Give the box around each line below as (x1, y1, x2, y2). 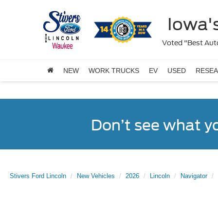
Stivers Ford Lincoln (10, 172, 66, 180)
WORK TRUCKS (89, 67, 139, 74)
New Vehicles (77, 172, 115, 180)
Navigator (181, 172, 207, 180)
